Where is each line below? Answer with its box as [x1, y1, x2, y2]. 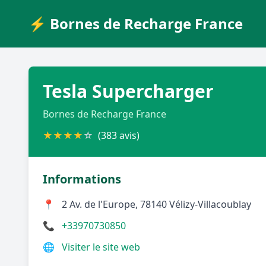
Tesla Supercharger [43, 79, 214, 103]
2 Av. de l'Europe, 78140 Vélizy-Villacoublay [62, 198, 251, 211]
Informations [43, 171, 121, 187]
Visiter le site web [62, 240, 140, 254]
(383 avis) [98, 129, 140, 142]
